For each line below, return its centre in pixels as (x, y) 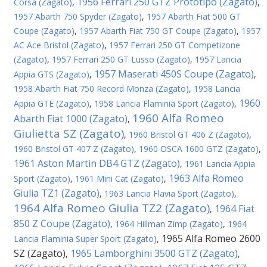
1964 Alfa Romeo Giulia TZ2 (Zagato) (112, 208)
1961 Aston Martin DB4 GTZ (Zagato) (97, 163)
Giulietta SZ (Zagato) (69, 133)
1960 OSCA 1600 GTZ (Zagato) (199, 149)
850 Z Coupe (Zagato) (62, 223)
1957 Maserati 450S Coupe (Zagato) (174, 74)
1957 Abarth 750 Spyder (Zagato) (78, 16)
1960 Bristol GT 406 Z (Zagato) (189, 134)
